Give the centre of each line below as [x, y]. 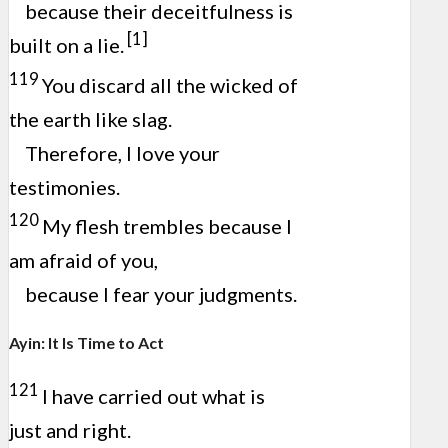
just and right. [70, 429]
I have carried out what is [153, 395]
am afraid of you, [83, 260]
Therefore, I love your [122, 152]
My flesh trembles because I [167, 226]
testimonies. [64, 186]
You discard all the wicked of [170, 84]
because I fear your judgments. [161, 294]
